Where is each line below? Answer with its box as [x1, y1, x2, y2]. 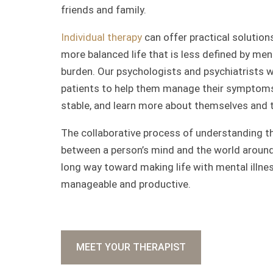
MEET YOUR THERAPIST [76, 241, 186, 253]
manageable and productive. [61, 178, 191, 190]
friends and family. [61, 4, 146, 16]
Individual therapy [61, 31, 142, 43]
